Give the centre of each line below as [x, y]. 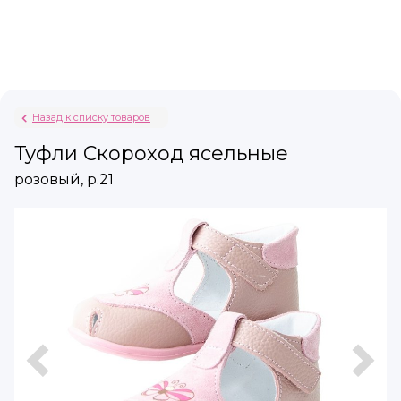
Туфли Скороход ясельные [151, 154]
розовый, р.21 [64, 179]
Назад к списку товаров [91, 117]
